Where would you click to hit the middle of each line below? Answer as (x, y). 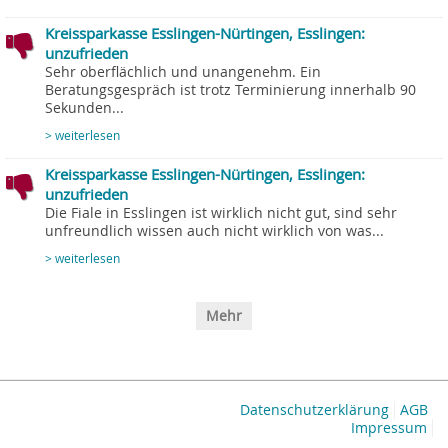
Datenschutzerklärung (314, 410)
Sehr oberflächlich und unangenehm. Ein (183, 72)
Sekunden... (84, 108)
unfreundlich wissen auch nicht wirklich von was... (214, 231)
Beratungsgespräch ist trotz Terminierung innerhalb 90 (230, 90)
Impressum (389, 428)
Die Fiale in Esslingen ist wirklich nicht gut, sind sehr (221, 213)
